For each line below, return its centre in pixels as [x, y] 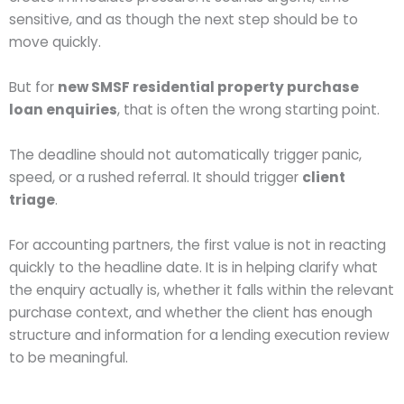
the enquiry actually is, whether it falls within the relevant [202, 289]
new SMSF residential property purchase [208, 87]
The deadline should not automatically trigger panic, [185, 154]
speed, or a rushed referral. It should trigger [156, 177]
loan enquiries [63, 109]
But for [33, 87]
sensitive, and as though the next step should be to [184, 20]
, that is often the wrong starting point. [248, 109]
